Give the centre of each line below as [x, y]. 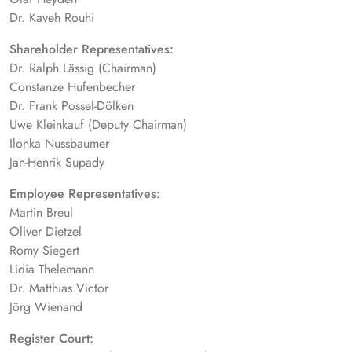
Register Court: [51, 338]
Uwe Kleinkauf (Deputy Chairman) [98, 125]
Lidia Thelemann [52, 269]
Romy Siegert [44, 250]
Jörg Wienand [46, 307]
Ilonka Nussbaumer [59, 143]
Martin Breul [41, 213]
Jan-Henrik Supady [57, 162]
